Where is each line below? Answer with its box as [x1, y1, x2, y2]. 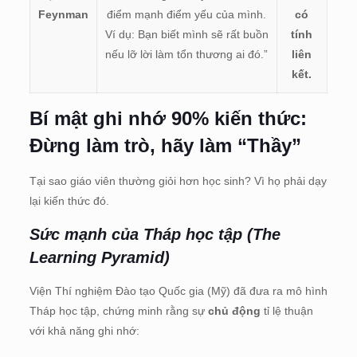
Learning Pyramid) [29, 248, 170, 266]
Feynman [37, 7, 88, 21]
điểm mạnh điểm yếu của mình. [107, 7, 267, 21]
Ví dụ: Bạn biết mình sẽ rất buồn [104, 27, 269, 41]
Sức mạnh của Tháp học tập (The [29, 225, 280, 243]
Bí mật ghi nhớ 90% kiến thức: [29, 107, 307, 129]
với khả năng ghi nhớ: [29, 324, 139, 337]
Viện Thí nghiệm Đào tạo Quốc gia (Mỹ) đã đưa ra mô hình [29, 284, 328, 297]
